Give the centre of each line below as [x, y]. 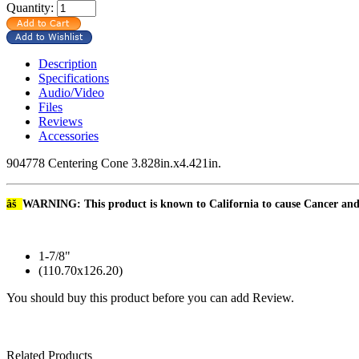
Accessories [69, 135]
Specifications [74, 78]
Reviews [61, 121]
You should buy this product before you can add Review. [150, 297]
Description [68, 63]
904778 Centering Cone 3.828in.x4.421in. [114, 163]
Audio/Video [71, 92]
